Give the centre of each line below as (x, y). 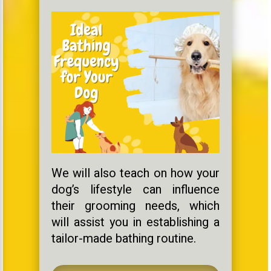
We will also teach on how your (135, 173)
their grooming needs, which (135, 206)
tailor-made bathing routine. (123, 238)
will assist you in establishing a (135, 222)
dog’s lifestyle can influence (135, 189)
